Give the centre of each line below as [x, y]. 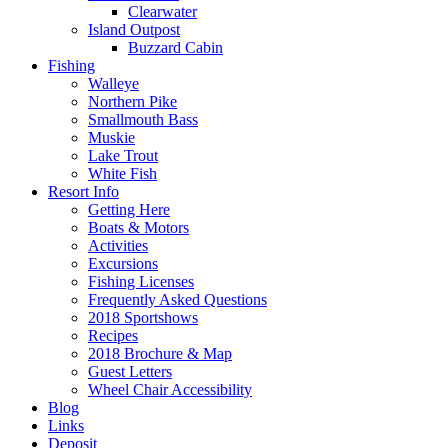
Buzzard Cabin [175, 47]
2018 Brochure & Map [160, 353]
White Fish [122, 173]
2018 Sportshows [143, 317]
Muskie [111, 137]
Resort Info [83, 191]
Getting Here [129, 209]
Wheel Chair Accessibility [170, 389]
